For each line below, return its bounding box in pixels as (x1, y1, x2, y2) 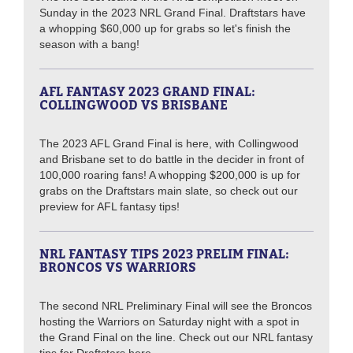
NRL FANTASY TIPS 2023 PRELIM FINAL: (39, 246, 289, 262)
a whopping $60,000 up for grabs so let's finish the (39, 22, 291, 35)
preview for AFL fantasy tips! (39, 200, 180, 214)
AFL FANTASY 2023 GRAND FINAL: (39, 84, 255, 100)
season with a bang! (39, 38, 139, 51)
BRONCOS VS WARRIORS (39, 259, 196, 276)
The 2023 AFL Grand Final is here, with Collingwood (39, 137, 299, 150)
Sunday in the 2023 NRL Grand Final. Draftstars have (39, 6, 306, 20)
